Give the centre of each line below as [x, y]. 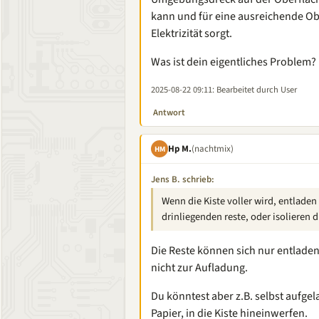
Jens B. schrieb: [183, 179]
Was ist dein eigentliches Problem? [234, 62]
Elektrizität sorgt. [192, 33]
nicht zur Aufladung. [199, 268]
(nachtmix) [213, 148]
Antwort [169, 113]
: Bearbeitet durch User [255, 90]
